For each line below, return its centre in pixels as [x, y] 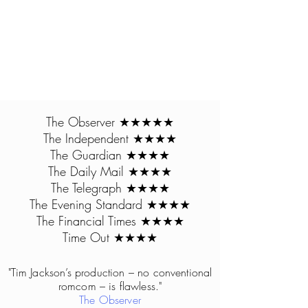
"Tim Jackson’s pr [46, 272]
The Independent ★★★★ [110, 138]
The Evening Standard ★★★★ [110, 204]
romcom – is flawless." [110, 286]
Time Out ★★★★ [110, 237]
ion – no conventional [161, 272]
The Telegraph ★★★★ [110, 188]
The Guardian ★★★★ [110, 155]
